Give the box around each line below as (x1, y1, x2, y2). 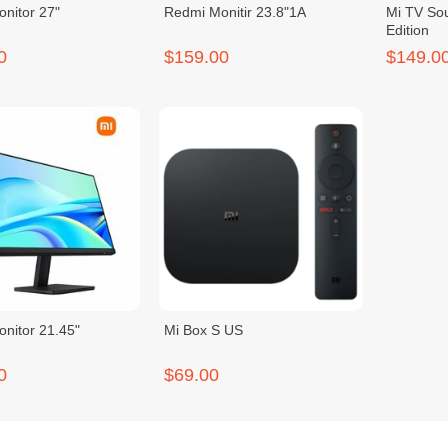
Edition (386, 22, 430, 39)
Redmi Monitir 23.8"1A (164, 4, 307, 21)
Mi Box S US (164, 321, 244, 338)
